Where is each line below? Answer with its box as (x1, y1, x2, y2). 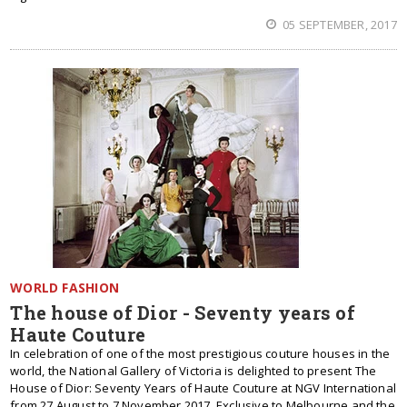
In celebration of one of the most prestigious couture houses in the (10, 345, 391, 362)
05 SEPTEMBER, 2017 (280, 16, 397, 33)
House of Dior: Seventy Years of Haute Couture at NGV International (10, 380, 397, 396)
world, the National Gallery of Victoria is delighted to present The (10, 362, 377, 379)
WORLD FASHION (10, 279, 119, 296)
